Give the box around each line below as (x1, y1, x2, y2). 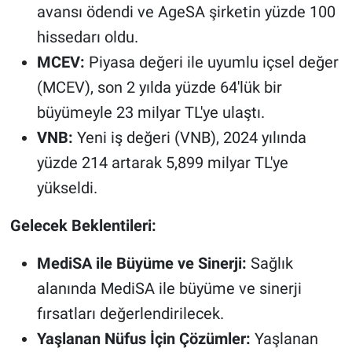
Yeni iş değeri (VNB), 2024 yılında (72, 127, 306, 147)
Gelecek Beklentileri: (9, 215, 156, 235)
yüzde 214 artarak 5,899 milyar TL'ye (36, 152, 288, 172)
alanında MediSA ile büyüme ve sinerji (36, 278, 302, 298)
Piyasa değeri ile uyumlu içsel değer (84, 52, 339, 71)
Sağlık (246, 253, 293, 273)
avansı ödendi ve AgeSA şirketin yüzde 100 (36, 2, 335, 21)
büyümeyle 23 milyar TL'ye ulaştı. (36, 102, 265, 122)
